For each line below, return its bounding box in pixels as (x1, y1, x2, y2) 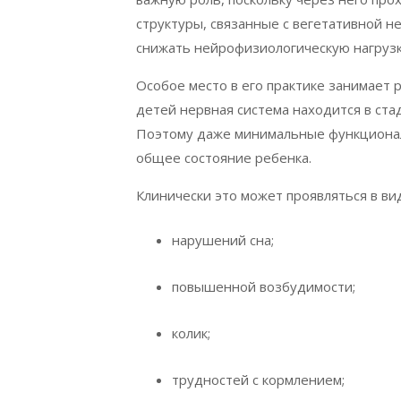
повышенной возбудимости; (172, 277, 359, 296)
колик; (172, 324, 214, 343)
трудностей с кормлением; (172, 371, 348, 389)
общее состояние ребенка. (136, 149, 311, 167)
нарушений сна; (172, 231, 277, 250)
